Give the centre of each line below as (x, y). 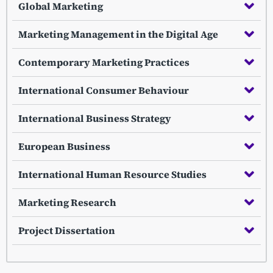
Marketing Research (67, 202)
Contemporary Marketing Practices (104, 62)
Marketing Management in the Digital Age (118, 34)
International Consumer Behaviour (104, 90)
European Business (64, 146)
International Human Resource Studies (112, 174)
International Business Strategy (95, 118)
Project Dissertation (67, 230)
